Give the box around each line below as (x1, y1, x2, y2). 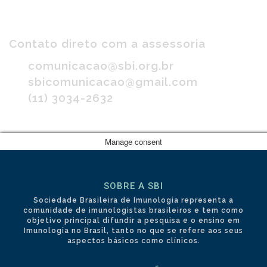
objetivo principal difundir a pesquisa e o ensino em (27, 216, 240, 225)
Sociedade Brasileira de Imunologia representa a (33, 196, 234, 204)
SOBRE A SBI (104, 181, 163, 191)
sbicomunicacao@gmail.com (28, 74, 198, 88)
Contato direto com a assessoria (9, 36, 206, 50)
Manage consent (105, 135, 162, 147)
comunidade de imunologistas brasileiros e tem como (23, 206, 244, 215)
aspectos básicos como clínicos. (67, 237, 200, 245)
